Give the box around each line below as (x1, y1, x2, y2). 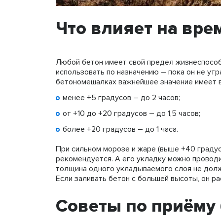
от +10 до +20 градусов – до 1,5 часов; (63, 109, 200, 119)
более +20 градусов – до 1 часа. (63, 124, 178, 135)
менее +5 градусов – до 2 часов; (63, 93, 180, 103)
